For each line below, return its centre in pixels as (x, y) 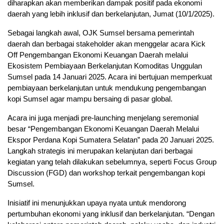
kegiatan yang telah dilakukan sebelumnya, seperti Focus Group (112, 162)
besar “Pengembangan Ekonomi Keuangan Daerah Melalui (103, 129)
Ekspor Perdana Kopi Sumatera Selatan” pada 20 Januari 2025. (111, 140)
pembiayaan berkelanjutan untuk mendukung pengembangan (107, 88)
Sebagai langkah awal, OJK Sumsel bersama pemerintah (101, 33)
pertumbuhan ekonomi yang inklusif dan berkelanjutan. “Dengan (111, 214)
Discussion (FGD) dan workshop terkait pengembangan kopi (106, 173)
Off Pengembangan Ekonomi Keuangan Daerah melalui (98, 55)
